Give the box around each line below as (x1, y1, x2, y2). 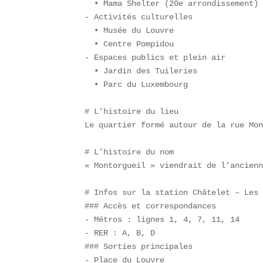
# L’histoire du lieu (85, 107, 188, 117)
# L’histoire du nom (85, 147, 184, 157)
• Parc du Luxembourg (85, 80, 198, 90)
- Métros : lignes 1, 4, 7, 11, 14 (85, 215, 249, 225)
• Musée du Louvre (85, 26, 184, 36)
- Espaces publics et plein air (85, 53, 235, 63)
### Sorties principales (85, 242, 203, 252)
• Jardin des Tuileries (85, 66, 207, 76)
